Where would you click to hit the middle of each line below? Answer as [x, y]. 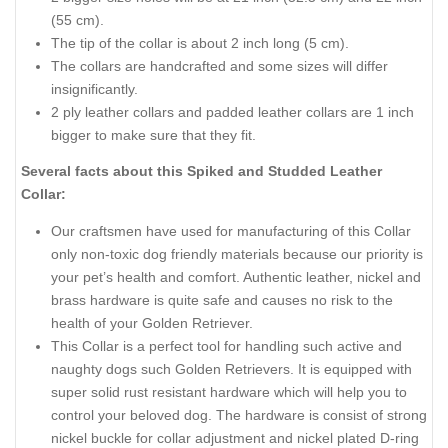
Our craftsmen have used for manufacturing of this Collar [231, 230]
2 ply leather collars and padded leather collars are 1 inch [232, 111]
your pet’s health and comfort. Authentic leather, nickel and [236, 276]
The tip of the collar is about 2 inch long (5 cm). [200, 42]
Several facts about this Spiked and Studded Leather [201, 171]
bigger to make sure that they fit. [153, 134]
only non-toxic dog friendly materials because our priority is [237, 253]
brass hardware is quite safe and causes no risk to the [222, 299]
